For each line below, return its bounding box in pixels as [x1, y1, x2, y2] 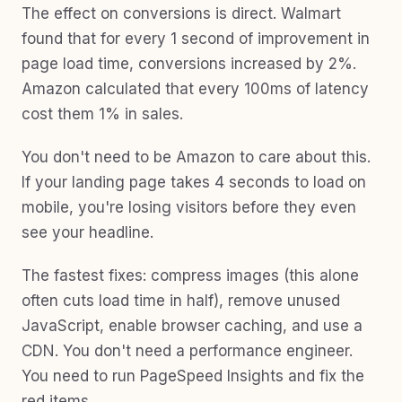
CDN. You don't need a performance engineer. [22, 342, 353, 360]
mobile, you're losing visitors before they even [22, 198, 356, 216]
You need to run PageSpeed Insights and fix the [22, 367, 364, 385]
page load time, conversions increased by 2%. [22, 55, 356, 73]
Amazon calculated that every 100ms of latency [22, 80, 369, 98]
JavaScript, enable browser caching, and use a [22, 317, 363, 335]
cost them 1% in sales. [22, 105, 183, 123]
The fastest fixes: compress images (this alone [22, 267, 359, 284]
